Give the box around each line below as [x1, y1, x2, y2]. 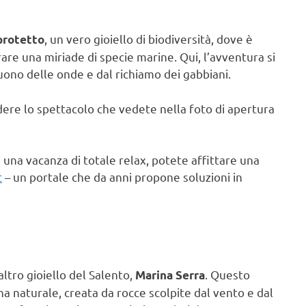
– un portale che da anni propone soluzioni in [2, 169, 242, 184]
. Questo [205, 267, 250, 282]
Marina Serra [135, 268, 205, 283]
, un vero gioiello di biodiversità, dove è [44, 31, 253, 46]
